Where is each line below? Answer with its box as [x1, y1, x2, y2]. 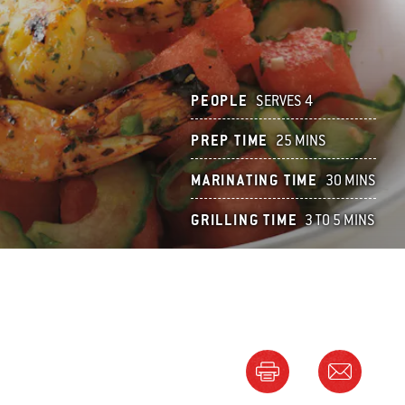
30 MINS [325, 171, 376, 190]
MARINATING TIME [191, 171, 318, 190]
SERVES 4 [255, 91, 313, 110]
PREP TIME [191, 131, 269, 150]
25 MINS [276, 131, 327, 150]
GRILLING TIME [191, 211, 298, 230]
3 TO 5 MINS [305, 211, 376, 230]
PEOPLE [191, 91, 249, 110]
